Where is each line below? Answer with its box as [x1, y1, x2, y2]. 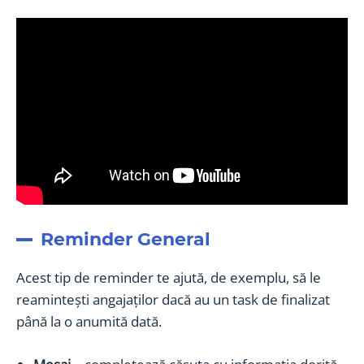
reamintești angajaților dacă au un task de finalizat [16, 289, 330, 309]
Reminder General [41, 227, 210, 250]
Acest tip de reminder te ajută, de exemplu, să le [16, 267, 321, 287]
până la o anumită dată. [16, 311, 162, 331]
